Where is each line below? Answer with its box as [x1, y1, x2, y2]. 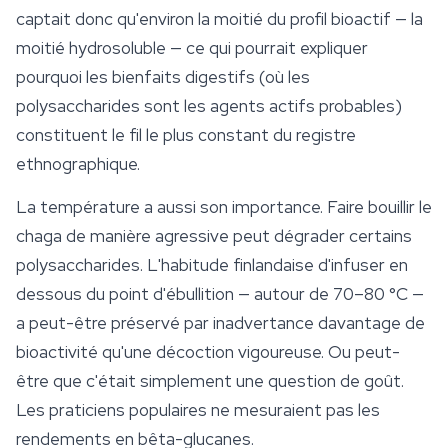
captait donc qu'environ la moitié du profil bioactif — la [16, 8, 423, 31]
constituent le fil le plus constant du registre [16, 124, 356, 147]
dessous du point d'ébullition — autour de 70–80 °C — [16, 283, 424, 306]
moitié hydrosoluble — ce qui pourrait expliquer [16, 37, 368, 60]
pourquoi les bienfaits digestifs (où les [16, 66, 310, 89]
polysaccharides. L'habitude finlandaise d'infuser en [16, 254, 408, 277]
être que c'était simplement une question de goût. [16, 370, 404, 393]
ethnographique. [16, 153, 140, 176]
